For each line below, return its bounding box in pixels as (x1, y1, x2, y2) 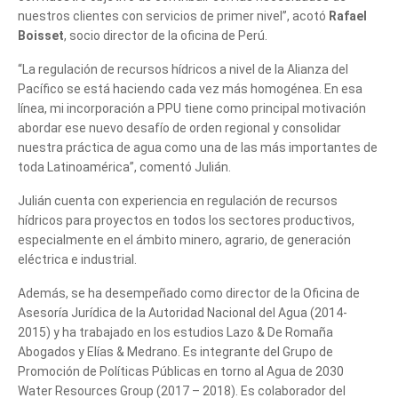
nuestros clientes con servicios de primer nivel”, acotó (18, 8, 329, 23)
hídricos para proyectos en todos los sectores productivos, (18, 212, 354, 227)
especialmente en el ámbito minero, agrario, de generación (18, 232, 351, 247)
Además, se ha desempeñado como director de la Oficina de (18, 285, 360, 300)
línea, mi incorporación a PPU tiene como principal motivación (18, 100, 366, 115)
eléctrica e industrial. (18, 251, 137, 267)
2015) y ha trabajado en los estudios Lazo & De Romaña (18, 324, 333, 339)
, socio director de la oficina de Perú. (64, 28, 267, 43)
